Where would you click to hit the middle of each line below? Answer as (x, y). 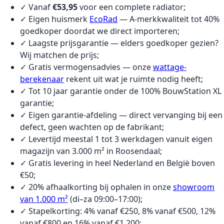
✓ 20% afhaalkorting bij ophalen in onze (96, 187)
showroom (194, 187)
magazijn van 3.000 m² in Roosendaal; (91, 151)
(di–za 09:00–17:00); (105, 199)
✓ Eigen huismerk (55, 19)
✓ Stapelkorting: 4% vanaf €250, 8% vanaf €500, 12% (118, 211)
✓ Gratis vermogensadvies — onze (86, 67)
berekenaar (42, 79)
